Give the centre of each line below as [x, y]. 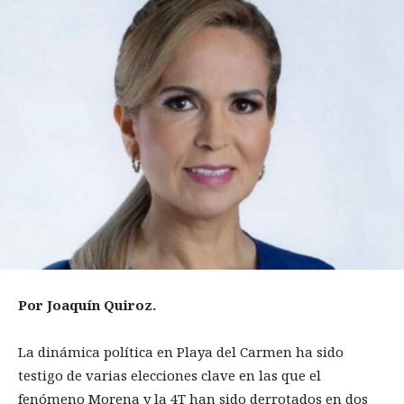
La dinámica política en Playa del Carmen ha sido [181, 352]
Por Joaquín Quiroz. [87, 305]
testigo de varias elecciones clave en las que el [170, 376]
